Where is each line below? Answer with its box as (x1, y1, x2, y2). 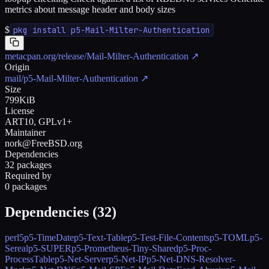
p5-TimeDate (24, 232, 74, 243)
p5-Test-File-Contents (127, 232, 210, 243)
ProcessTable (5, 253, 55, 264)
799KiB (5, 94, 35, 105)
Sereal (5, 243, 28, 253)
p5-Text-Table (74, 232, 127, 243)
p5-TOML (210, 232, 250, 243)
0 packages (5, 181, 47, 192)
